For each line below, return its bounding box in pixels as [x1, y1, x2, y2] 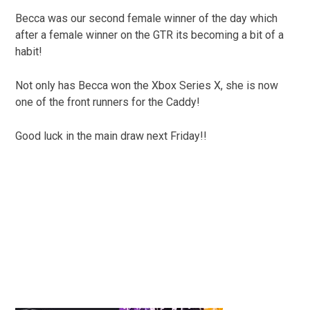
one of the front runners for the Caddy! [15, 95, 201, 109]
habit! [15, 45, 43, 58]
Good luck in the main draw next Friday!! [15, 129, 208, 143]
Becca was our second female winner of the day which [15, 12, 278, 25]
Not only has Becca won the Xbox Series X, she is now [15, 79, 279, 92]
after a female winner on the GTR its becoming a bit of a [15, 28, 284, 42]
